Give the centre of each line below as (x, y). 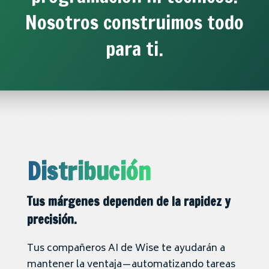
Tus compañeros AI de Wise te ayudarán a (126, 249)
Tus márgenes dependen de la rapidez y (129, 202)
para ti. (134, 49)
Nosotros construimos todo (134, 23)
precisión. (52, 220)
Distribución (89, 171)
